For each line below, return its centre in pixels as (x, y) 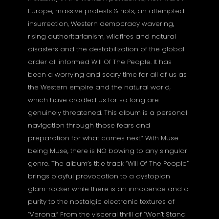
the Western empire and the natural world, (99, 88)
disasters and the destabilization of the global (106, 49)
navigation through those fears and (89, 126)
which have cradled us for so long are (94, 100)
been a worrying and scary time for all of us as (108, 75)
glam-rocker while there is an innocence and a (109, 189)
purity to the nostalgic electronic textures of (101, 202)
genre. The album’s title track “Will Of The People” (109, 164)
